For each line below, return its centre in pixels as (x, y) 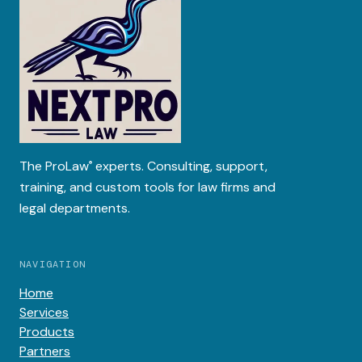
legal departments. (75, 208)
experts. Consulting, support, (180, 166)
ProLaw (67, 166)
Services (44, 312)
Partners (45, 351)
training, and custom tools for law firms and (147, 187)
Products (47, 331)
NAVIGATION (53, 264)
